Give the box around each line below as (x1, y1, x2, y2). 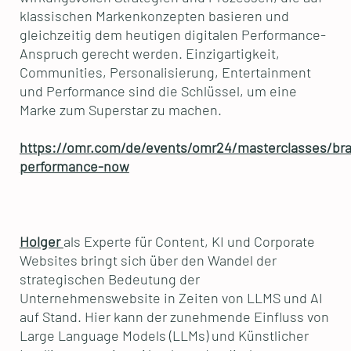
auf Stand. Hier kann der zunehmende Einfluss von (19, 308, 329, 326)
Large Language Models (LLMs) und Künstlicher (19, 327, 309, 345)
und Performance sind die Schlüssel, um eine (19, 82, 297, 100)
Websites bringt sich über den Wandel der (19, 251, 277, 270)
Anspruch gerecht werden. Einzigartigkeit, (19, 45, 280, 63)
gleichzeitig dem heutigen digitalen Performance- (19, 26, 326, 44)
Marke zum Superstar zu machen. (19, 101, 222, 119)
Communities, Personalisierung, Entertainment (19, 63, 311, 81)
